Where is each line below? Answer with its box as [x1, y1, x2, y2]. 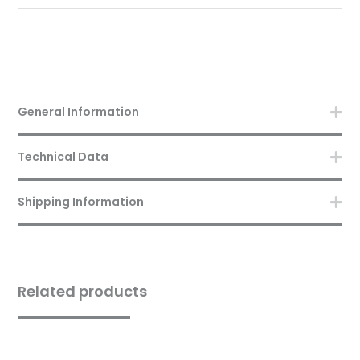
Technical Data [18, 149, 109, 166]
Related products [18, 281, 148, 302]
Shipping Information [18, 194, 145, 211]
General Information [18, 104, 140, 121]
